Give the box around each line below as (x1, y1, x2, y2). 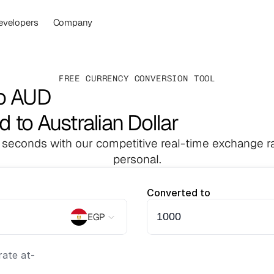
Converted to (147, 187, 210, 199)
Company (53, 16, 92, 28)
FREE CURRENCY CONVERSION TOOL (58, 73, 216, 84)
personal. (113, 152, 161, 167)
